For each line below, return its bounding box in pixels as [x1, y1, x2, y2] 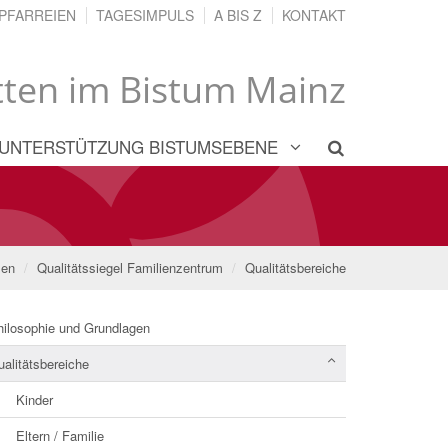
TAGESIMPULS [96, 5, 194, 25]
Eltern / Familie [16, 425, 104, 445]
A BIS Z [214, 5, 262, 25]
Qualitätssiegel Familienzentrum [37, 257, 223, 277]
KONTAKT [282, 5, 346, 25]
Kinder [16, 389, 53, 409]
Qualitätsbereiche [245, 257, 346, 277]
